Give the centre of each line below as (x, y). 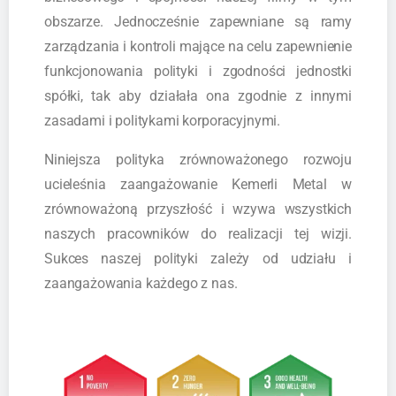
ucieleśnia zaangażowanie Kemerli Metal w (198, 184)
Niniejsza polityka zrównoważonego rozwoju (198, 159)
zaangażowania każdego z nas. (141, 283)
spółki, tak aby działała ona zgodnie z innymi (198, 95)
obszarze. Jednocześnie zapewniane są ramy (198, 21)
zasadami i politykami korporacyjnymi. (163, 120)
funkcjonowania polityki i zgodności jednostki (198, 71)
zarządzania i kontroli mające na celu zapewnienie (198, 46)
